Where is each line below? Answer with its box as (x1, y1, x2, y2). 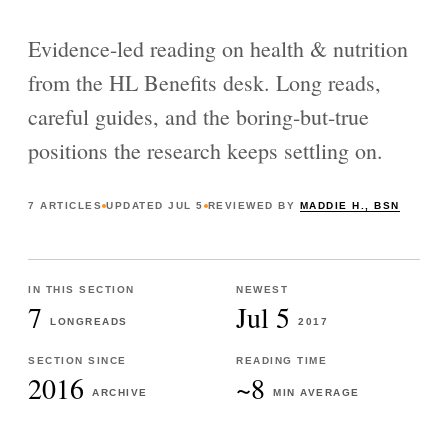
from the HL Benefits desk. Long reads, (28, 68, 381, 97)
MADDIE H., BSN (299, 200, 400, 211)
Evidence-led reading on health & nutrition (28, 34, 408, 63)
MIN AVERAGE (273, 386, 360, 398)
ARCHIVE (92, 386, 148, 398)
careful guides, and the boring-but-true (28, 102, 369, 131)
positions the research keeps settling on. (28, 136, 383, 165)
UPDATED (106, 200, 168, 211)
